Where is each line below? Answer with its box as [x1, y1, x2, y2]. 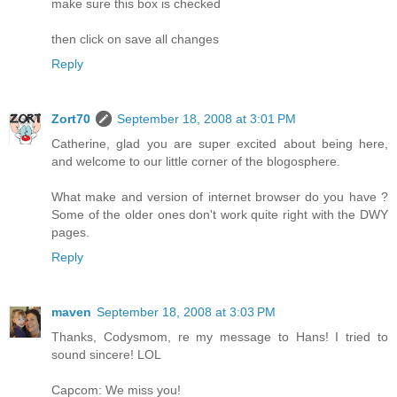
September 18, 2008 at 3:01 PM [117, 112, 296, 127]
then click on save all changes [51, 32, 219, 47]
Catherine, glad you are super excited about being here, [51, 136, 388, 152]
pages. [51, 225, 90, 240]
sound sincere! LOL [51, 347, 161, 362]
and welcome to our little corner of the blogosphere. [51, 154, 340, 169]
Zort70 [51, 112, 90, 127]
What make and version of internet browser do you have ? [51, 190, 388, 205]
